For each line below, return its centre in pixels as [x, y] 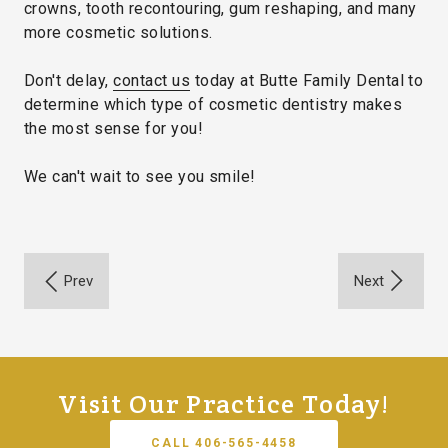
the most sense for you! [114, 128]
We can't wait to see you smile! [140, 176]
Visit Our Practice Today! [224, 403]
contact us [152, 80]
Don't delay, [69, 80]
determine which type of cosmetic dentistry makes [213, 104]
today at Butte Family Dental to [307, 80]
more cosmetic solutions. [118, 32]
